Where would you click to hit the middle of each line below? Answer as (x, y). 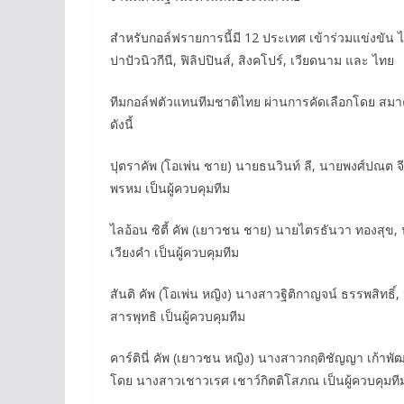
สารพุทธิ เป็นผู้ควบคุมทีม (178, 317)
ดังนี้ (122, 124)
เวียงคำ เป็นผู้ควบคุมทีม (174, 252)
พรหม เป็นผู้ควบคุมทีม (170, 188)
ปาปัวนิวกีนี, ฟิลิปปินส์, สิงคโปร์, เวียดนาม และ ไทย (252, 60)
